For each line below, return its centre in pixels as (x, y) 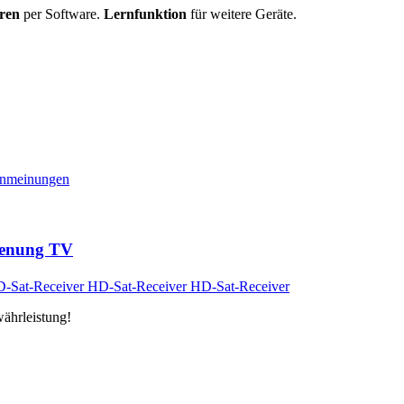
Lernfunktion (145, 14)
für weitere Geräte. (242, 14)
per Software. (62, 14)
